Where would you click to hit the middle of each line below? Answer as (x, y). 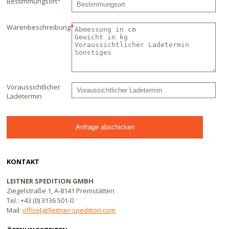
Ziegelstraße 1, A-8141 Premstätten (61, 191)
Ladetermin (25, 96)
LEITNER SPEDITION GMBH (50, 181)
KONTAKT (23, 162)
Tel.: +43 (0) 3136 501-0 (40, 201)
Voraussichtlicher (34, 87)
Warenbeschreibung (39, 27)
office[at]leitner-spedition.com (69, 210)
